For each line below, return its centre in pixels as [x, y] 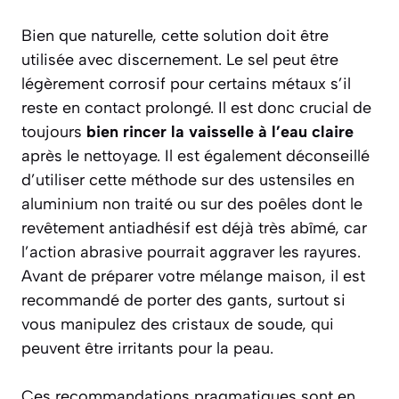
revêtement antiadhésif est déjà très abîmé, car [194, 228]
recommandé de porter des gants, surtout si [183, 301]
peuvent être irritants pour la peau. [147, 349]
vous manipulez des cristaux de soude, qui [178, 325]
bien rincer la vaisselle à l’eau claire [220, 132]
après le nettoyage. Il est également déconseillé [195, 156]
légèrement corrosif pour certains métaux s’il [186, 84]
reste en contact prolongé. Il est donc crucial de [196, 108]
